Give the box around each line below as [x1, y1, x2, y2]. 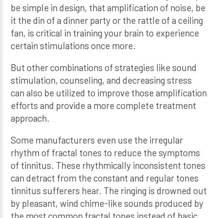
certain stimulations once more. [11, 40, 136, 52]
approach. [11, 112, 50, 124]
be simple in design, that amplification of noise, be [11, 2, 206, 14]
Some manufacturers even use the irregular [11, 134, 183, 145]
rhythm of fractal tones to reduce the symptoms [11, 146, 200, 158]
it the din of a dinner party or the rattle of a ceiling [11, 15, 203, 26]
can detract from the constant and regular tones [11, 172, 199, 183]
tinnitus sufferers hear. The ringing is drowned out [11, 184, 207, 196]
